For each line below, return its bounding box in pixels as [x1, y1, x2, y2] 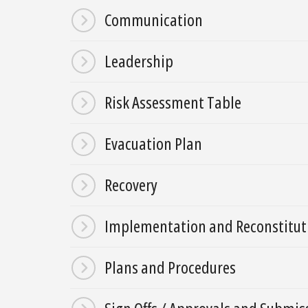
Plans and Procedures [104, 256, 236, 279]
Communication [104, 8, 203, 32]
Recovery [104, 173, 157, 197]
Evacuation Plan [104, 132, 202, 155]
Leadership [104, 49, 173, 73]
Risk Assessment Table [104, 91, 241, 114]
